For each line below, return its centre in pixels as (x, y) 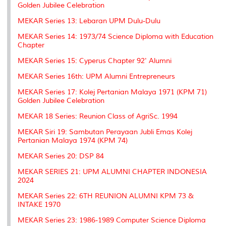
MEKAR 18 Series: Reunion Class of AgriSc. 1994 (98, 116)
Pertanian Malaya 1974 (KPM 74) (73, 140)
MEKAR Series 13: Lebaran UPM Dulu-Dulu (89, 21)
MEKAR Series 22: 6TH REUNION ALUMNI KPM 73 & (106, 196)
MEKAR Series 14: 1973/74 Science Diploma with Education (116, 37)
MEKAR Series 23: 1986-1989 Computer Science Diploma (112, 220)
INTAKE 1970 (39, 205)
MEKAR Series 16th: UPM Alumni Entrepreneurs (96, 76)
